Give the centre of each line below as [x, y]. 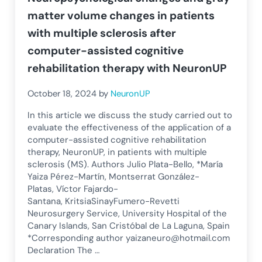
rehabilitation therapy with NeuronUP [127, 68]
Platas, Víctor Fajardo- [73, 189]
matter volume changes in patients [121, 15]
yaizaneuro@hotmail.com [178, 238]
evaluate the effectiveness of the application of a [130, 128]
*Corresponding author [77, 238]
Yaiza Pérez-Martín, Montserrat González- [114, 177]
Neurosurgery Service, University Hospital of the [127, 214]
